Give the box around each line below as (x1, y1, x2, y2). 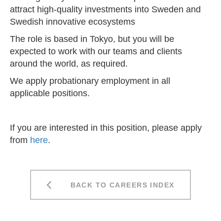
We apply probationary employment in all (10, 76, 170, 86)
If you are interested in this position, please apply (10, 123, 202, 133)
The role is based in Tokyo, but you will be (10, 34, 174, 44)
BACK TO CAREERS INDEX (59, 181, 175, 189)
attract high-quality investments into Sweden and (10, 4, 201, 15)
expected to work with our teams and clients (10, 46, 182, 57)
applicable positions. (10, 88, 90, 99)
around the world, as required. (10, 59, 128, 69)
